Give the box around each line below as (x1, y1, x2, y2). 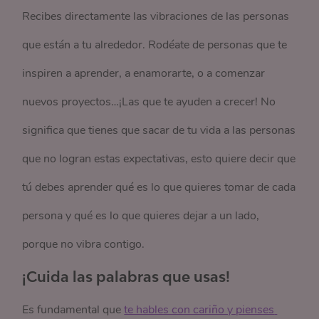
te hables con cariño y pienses (124, 302, 275, 318)
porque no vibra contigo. (22, 236, 145, 252)
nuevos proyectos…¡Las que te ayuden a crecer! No (22, 94, 276, 110)
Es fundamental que (22, 302, 125, 318)
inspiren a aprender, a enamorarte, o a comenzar (22, 66, 266, 81)
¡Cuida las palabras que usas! (22, 268, 231, 285)
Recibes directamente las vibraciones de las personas (22, 9, 290, 24)
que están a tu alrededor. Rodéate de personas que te (22, 37, 288, 53)
